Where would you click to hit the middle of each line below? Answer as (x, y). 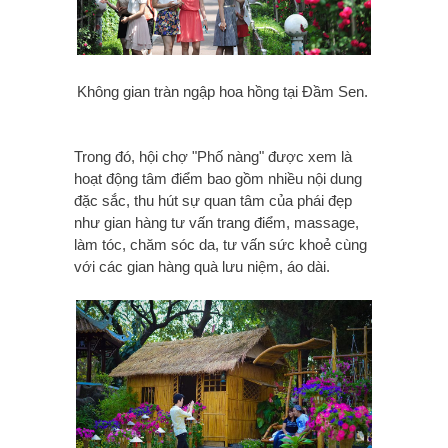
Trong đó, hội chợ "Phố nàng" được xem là (213, 157)
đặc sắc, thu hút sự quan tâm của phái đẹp (213, 201)
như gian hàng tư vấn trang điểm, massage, (216, 223)
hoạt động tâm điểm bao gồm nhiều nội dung (218, 179)
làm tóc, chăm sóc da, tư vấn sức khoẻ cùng (220, 245)
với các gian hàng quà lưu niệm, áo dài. (202, 267)
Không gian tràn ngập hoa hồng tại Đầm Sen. (222, 92)
